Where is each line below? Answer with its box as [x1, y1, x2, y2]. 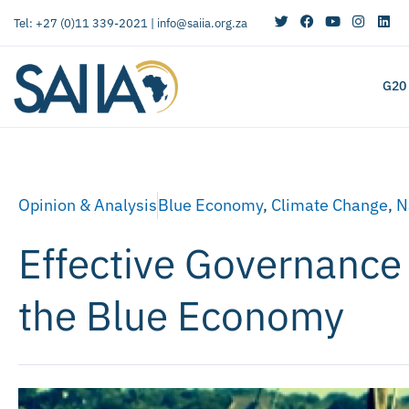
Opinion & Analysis [18, 194, 157, 215]
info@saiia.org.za [157, 15, 247, 31]
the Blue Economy [18, 288, 344, 341]
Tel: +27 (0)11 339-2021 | [14, 15, 157, 31]
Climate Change [271, 194, 388, 215]
